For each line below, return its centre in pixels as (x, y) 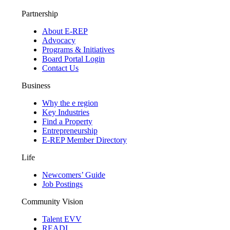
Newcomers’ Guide (73, 175)
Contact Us (60, 68)
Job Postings (62, 184)
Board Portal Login (73, 59)
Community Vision (52, 201)
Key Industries (65, 112)
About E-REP (65, 31)
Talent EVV (62, 219)
